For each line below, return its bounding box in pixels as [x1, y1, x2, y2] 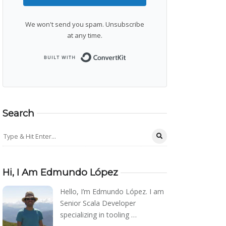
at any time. [67, 30, 102, 40]
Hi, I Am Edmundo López [3, 166, 118, 179]
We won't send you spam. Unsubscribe [25, 19, 144, 29]
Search [3, 107, 34, 119]
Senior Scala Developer [60, 198, 136, 208]
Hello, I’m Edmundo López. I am [60, 186, 164, 196]
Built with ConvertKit [126, 49, 193, 60]
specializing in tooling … [60, 209, 137, 219]
